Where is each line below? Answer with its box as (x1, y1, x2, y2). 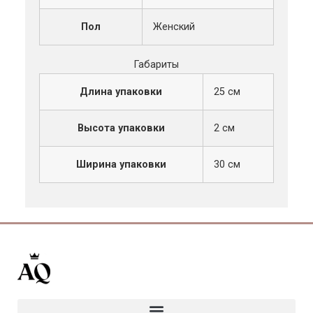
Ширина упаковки (75, 158, 166, 170)
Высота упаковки (77, 122, 165, 134)
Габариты (133, 58, 179, 71)
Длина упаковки (80, 85, 163, 98)
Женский (152, 20, 195, 33)
